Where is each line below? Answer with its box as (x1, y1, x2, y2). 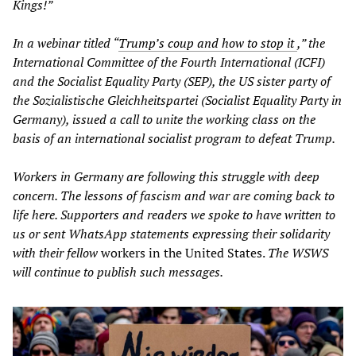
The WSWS (268, 243, 328, 261)
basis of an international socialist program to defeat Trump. (13, 129, 335, 147)
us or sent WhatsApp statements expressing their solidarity (13, 224, 330, 242)
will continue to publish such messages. (13, 262, 223, 281)
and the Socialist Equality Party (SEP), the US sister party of (13, 72, 331, 90)
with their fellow (13, 243, 98, 261)
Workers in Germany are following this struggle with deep (13, 167, 319, 185)
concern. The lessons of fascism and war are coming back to (13, 186, 335, 204)
